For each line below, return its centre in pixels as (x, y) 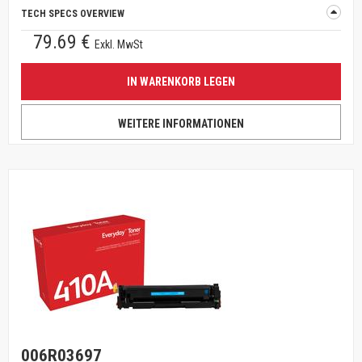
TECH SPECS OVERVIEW (73, 14)
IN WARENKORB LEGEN (181, 82)
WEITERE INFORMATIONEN (181, 124)
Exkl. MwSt (119, 44)
